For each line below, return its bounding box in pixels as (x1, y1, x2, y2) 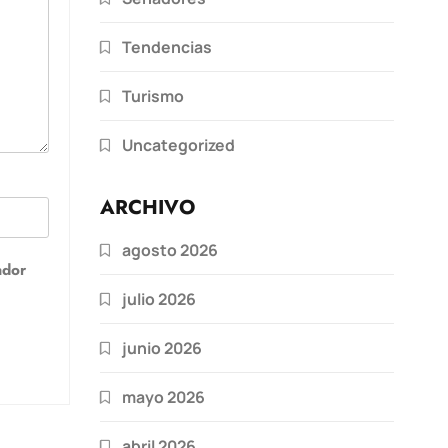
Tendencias (122, 35, 212, 58)
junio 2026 (122, 336, 202, 359)
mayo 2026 (122, 385, 205, 408)
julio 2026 (122, 287, 196, 310)
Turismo (122, 84, 184, 107)
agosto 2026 (122, 238, 218, 261)
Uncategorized (122, 133, 235, 156)
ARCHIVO (100, 192, 195, 222)
